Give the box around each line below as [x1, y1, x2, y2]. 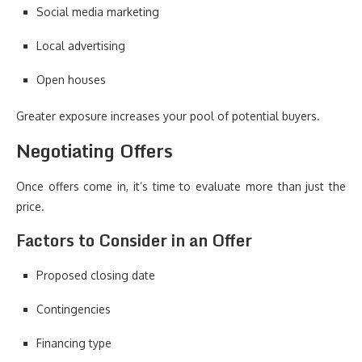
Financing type [36, 336, 112, 350]
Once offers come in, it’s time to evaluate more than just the [16, 179, 346, 193]
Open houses [36, 73, 106, 86]
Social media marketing [36, 5, 159, 19]
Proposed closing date [36, 268, 155, 282]
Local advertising [36, 39, 125, 53]
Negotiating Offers [16, 137, 173, 165]
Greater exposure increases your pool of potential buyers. [16, 109, 320, 123]
